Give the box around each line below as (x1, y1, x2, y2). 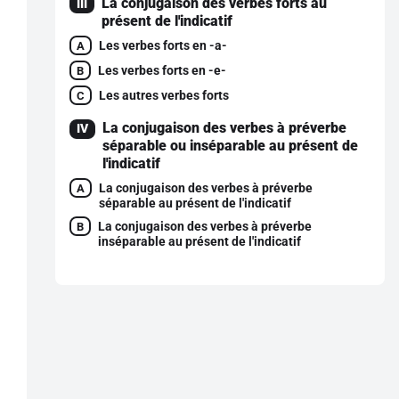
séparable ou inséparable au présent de (102, 137, 358, 154)
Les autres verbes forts (99, 87, 229, 102)
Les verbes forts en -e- (98, 62, 226, 77)
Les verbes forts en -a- (99, 37, 227, 53)
